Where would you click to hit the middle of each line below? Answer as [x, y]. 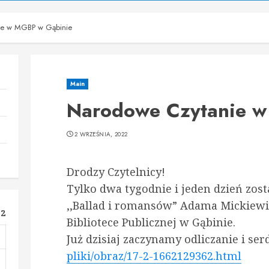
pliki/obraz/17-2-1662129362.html [154, 256]
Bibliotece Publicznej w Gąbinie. [151, 222]
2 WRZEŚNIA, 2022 [101, 134]
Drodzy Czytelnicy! [116, 172]
